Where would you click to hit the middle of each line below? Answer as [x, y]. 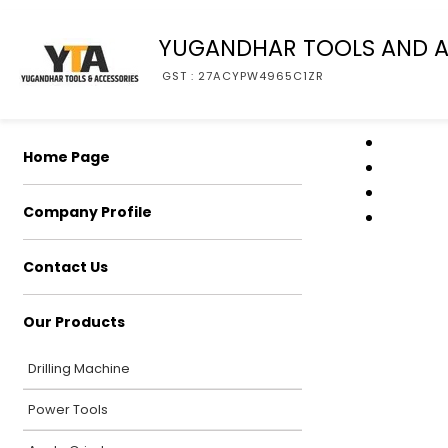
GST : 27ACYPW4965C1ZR [243, 75]
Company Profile [87, 212]
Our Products [74, 322]
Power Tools [68, 409]
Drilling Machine [79, 368]
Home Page [66, 157]
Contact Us [65, 267]
